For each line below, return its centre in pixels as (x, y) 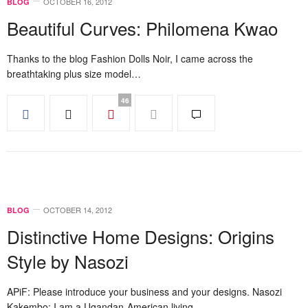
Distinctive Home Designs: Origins (141, 236)
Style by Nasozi (68, 261)
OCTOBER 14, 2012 (78, 210)
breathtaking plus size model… (74, 74)
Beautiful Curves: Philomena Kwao (142, 28)
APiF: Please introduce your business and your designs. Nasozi (144, 291)
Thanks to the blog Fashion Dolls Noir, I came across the (130, 58)
